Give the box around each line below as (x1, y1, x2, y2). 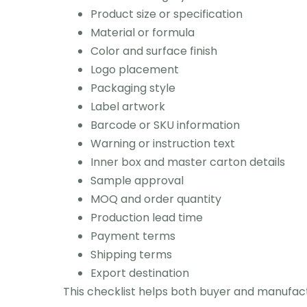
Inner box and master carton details (90, 153, 285, 170)
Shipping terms (90, 246, 172, 262)
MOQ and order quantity (90, 191, 221, 207)
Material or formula (90, 24, 195, 40)
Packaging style (90, 79, 175, 96)
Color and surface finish (90, 42, 217, 59)
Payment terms (90, 228, 175, 244)
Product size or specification (90, 5, 243, 22)
